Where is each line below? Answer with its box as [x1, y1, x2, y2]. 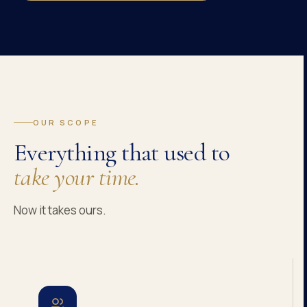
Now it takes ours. [14, 202, 106, 218]
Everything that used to [14, 138, 230, 167]
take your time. [14, 162, 140, 192]
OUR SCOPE [33, 117, 98, 127]
